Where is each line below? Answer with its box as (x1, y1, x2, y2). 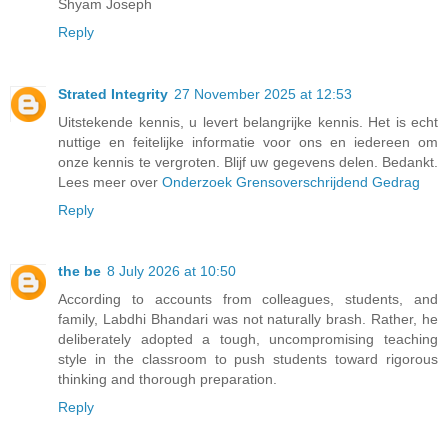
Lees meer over (58, 173, 162, 190)
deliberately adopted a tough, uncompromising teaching (58, 331, 438, 348)
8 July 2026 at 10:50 (107, 263, 236, 280)
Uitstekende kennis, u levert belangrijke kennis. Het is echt (58, 113, 438, 130)
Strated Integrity (58, 85, 168, 102)
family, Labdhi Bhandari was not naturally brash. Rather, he (58, 311, 438, 328)
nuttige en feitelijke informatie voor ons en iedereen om (58, 133, 438, 150)
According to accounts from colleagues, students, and (58, 291, 438, 308)
